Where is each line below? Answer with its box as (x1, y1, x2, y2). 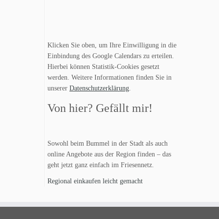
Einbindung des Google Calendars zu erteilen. (47, 52, 174, 60)
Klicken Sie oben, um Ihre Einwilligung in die (47, 42, 176, 49)
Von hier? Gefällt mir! (47, 102, 153, 114)
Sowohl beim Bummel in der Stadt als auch (47, 140, 168, 147)
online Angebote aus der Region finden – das (47, 151, 171, 158)
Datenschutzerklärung (69, 85, 129, 92)
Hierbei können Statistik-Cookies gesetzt (47, 63, 159, 70)
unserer (47, 85, 69, 92)
